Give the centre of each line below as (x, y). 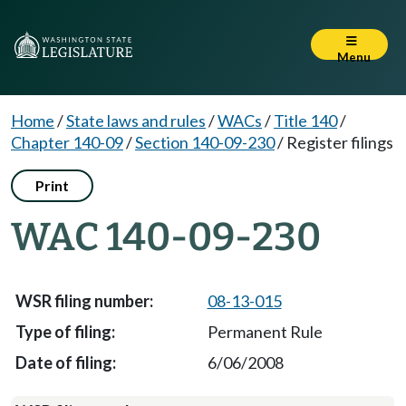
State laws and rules (136, 121)
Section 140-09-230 (205, 142)
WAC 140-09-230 (166, 237)
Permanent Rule (265, 332)
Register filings (340, 142)
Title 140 (305, 121)
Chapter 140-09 (67, 142)
